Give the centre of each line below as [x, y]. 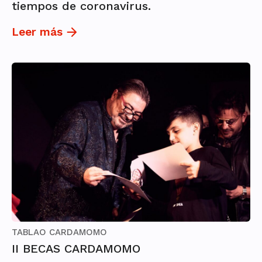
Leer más [37, 32]
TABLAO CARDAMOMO [59, 232]
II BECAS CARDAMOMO [76, 249]
